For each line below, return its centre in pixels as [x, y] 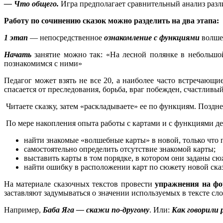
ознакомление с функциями [152, 38]
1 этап [16, 38]
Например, [23, 210]
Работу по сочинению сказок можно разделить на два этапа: [111, 21]
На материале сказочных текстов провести [80, 184]
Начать [18, 55]
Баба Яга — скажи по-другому [96, 210]
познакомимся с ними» [43, 64]
